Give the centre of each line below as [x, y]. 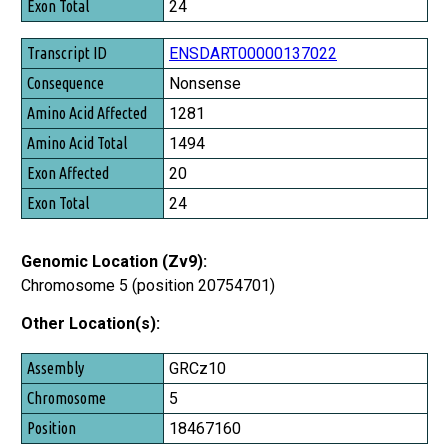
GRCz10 [197, 369]
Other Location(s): [90, 324]
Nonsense [205, 84]
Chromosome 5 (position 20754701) [148, 286]
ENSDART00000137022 [253, 54]
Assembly [53, 366]
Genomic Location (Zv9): [114, 262]
